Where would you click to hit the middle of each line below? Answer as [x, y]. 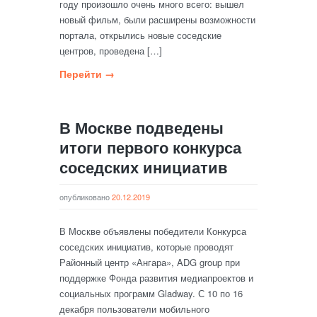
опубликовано [86, 197]
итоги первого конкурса [150, 147]
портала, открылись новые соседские [140, 35]
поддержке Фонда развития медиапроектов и [156, 278]
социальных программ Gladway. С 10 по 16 [151, 293]
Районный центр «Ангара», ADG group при [150, 262]
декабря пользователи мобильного [134, 309]
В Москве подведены [142, 127]
